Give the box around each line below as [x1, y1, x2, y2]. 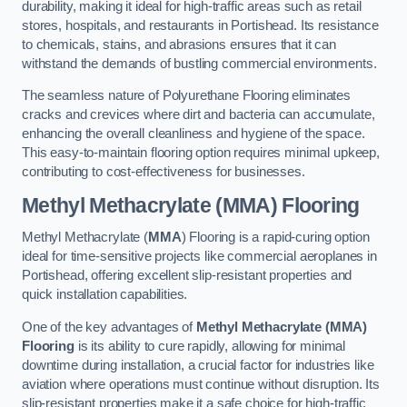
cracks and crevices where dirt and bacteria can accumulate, [22, 107, 375, 123]
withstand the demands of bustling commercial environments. [22, 55, 377, 71]
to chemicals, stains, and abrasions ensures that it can [22, 36, 337, 52]
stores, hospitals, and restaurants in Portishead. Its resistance [22, 17, 379, 33]
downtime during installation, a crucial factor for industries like [22, 357, 374, 372]
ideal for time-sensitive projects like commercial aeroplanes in [22, 249, 377, 264]
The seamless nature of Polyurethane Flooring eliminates [22, 88, 352, 104]
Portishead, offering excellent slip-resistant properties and [22, 268, 352, 283]
